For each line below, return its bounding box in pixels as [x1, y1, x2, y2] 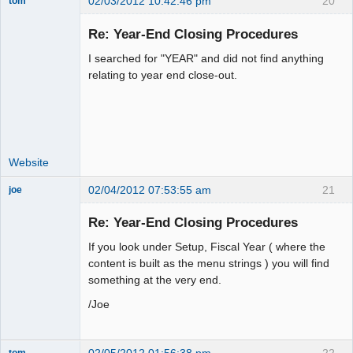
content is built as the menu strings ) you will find [88, 257, 329, 270]
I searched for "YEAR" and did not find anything [88, 51, 324, 65]
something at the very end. [88, 273, 221, 287]
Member [9, 20, 44, 32]
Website [9, 155, 49, 169]
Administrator [9, 198, 65, 210]
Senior [9, 9, 37, 21]
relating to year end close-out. [88, 68, 237, 81]
